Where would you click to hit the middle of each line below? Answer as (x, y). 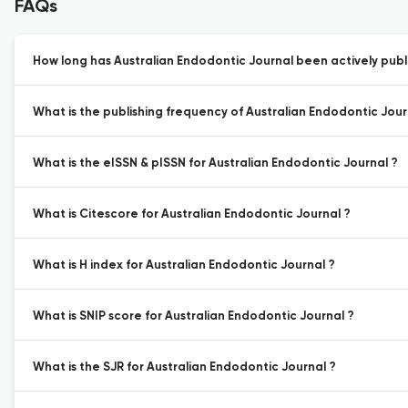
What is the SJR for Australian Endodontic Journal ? (184, 367)
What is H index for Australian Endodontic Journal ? (184, 265)
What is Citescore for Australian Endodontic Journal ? (192, 214)
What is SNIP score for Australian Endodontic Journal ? (194, 316)
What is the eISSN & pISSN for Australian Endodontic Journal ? (215, 163)
